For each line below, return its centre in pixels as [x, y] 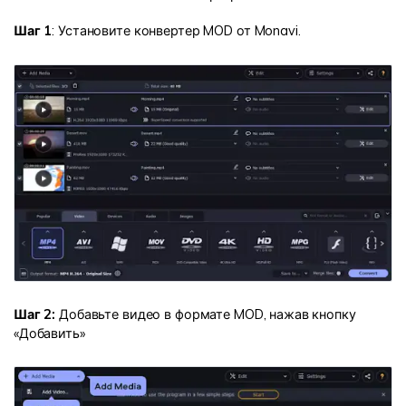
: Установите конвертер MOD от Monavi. [176, 31]
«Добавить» [49, 333]
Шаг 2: [35, 314]
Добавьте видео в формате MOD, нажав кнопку [206, 314]
